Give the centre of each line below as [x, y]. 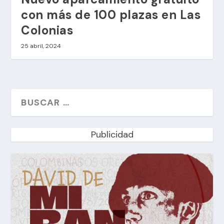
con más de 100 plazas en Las [111, 14]
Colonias [47, 30]
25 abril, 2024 [41, 46]
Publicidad [112, 134]
